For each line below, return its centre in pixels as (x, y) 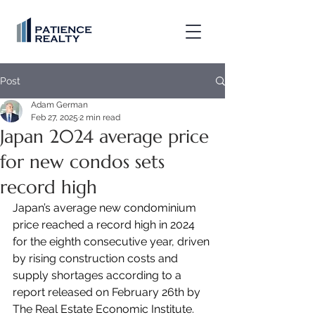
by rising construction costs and (97, 258)
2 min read (100, 117)
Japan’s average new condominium (106, 208)
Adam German (59, 105)
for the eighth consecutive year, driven (112, 242)
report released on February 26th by (108, 292)
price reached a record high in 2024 (105, 225)
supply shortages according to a (98, 275)
